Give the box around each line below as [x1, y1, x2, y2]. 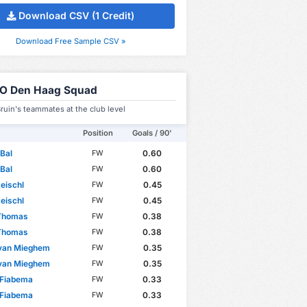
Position [82, 127, 113, 138]
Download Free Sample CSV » [15, 36, 126, 46]
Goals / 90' [132, 127, 172, 138]
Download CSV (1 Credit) [19, 10, 135, 22]
